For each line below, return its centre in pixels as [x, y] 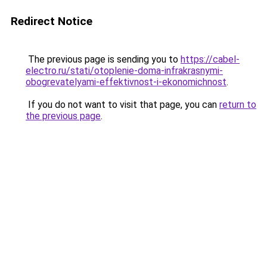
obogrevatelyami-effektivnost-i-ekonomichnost [126, 82]
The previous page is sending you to [103, 59]
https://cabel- [210, 59]
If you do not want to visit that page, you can [122, 105]
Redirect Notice [52, 21]
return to [238, 105]
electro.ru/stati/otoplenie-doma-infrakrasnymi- [124, 71]
